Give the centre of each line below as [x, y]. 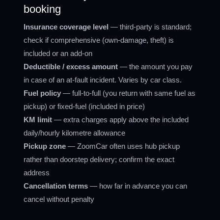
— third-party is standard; [150, 27]
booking [42, 9]
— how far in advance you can [137, 186]
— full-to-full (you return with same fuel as [128, 93]
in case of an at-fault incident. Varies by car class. [103, 80]
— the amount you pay [155, 67]
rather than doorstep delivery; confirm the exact [99, 159]
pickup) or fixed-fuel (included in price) [84, 106]
